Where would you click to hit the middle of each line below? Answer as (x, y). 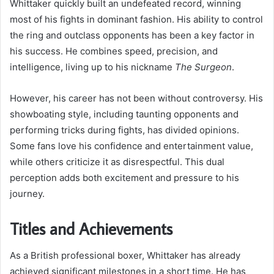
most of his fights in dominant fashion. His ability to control (136, 19)
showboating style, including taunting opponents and (124, 114)
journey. (27, 193)
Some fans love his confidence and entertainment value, (131, 146)
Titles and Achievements (91, 228)
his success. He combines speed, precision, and (114, 51)
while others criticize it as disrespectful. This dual (117, 161)
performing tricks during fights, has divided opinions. (124, 130)
